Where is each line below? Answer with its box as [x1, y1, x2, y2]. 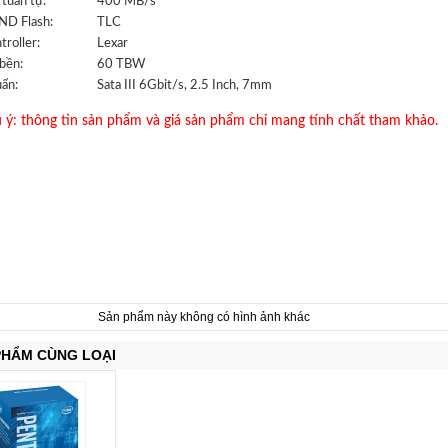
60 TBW [97, 57, 145, 71]
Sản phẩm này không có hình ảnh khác [98, 310, 310, 324]
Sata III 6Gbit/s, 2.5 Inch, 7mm [97, 78, 272, 92]
